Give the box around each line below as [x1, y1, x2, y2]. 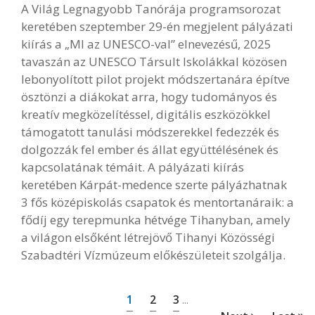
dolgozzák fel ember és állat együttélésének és [21, 141, 278, 157]
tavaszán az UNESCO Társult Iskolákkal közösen [21, 53, 287, 70]
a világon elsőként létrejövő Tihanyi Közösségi [21, 229, 275, 245]
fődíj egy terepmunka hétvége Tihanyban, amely [21, 212, 290, 228]
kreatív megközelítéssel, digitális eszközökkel [21, 106, 271, 122]
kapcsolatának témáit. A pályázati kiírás [21, 159, 244, 175]
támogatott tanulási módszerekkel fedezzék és [21, 124, 279, 140]
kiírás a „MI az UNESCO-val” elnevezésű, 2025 [21, 36, 271, 52]
